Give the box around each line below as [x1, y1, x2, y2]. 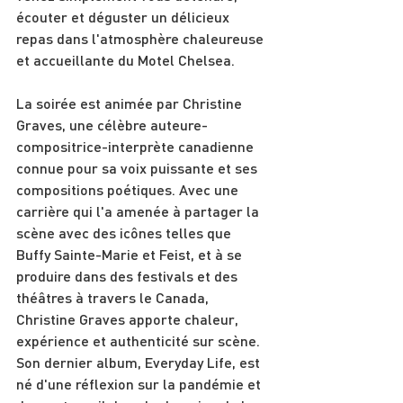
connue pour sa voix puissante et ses [16, 158, 261, 176]
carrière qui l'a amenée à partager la [16, 201, 263, 219]
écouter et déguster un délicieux [16, 7, 233, 25]
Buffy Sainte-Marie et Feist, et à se [16, 245, 246, 263]
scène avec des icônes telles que [16, 223, 235, 241]
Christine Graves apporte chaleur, [16, 309, 242, 327]
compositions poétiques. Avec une [16, 180, 242, 198]
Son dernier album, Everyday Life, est [16, 353, 264, 371]
